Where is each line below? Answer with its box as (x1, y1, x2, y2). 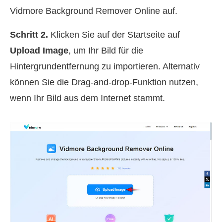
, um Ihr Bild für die (68, 46, 143, 56)
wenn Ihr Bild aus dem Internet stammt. (10, 93, 165, 104)
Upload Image (10, 46, 68, 56)
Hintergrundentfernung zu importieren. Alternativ (10, 61, 200, 72)
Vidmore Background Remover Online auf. (10, 6, 177, 16)
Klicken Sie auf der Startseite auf (48, 30, 180, 40)
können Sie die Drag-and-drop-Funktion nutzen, (10, 77, 198, 88)
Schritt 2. (10, 30, 48, 40)
